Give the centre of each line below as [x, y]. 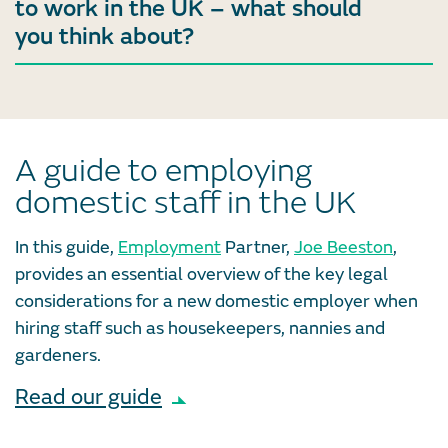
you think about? [104, 37]
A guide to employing [163, 171]
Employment [169, 248]
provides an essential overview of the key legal [201, 275]
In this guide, [66, 248]
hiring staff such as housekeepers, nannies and [200, 329]
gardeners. [58, 356]
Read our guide [88, 398]
